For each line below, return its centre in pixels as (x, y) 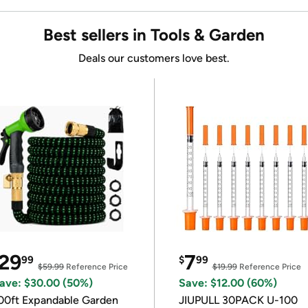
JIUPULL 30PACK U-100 (238, 300)
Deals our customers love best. (154, 58)
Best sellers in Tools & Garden (154, 35)
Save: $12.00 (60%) (228, 283)
